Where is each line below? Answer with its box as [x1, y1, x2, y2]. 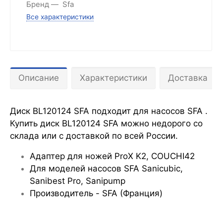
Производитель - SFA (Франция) [30, 188, 163, 198]
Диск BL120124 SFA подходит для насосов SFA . [10, 106, 208, 116]
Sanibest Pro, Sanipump [30, 175, 125, 186]
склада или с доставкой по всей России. [10, 130, 178, 141]
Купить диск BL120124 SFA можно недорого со [10, 118, 203, 128]
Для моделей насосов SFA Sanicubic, [30, 163, 183, 173]
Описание [18, 72, 59, 83]
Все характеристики [26, 12, 94, 21]
